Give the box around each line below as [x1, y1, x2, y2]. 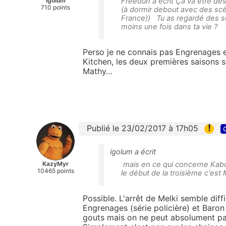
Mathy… [83, 66, 112, 77]
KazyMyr [42, 160, 69, 168]
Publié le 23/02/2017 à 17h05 [87, 123, 198, 134]
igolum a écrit [110, 147, 156, 157]
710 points [41, 3, 70, 11]
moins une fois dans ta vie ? [121, 22, 221, 32]
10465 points [37, 167, 74, 175]
